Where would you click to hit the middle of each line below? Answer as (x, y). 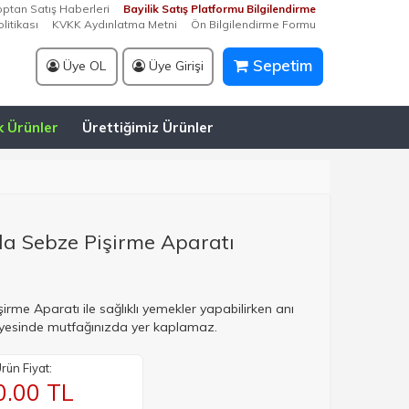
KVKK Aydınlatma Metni (115, 24)
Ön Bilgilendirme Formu (253, 24)
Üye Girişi (174, 66)
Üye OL (83, 66)
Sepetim (280, 65)
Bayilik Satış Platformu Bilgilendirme (220, 9)
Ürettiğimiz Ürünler (148, 127)
